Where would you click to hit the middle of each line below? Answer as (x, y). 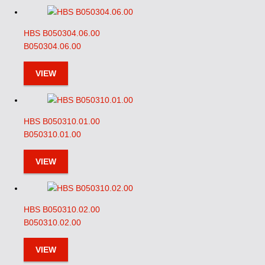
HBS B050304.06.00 (62, 33)
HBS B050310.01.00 (62, 121)
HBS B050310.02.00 (62, 209)
